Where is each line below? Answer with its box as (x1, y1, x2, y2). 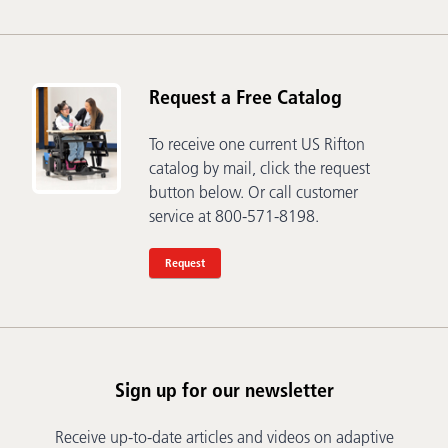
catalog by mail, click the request (149, 158, 370, 179)
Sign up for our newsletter (114, 378, 334, 403)
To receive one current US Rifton (149, 134, 365, 155)
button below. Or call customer (149, 182, 358, 203)
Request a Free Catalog (149, 85, 342, 110)
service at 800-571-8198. (149, 206, 319, 227)
